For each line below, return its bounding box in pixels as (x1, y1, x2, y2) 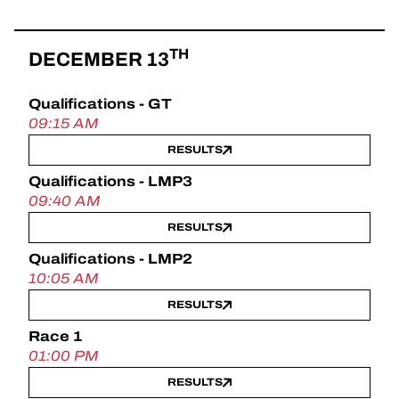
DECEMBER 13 (28, 45, 169, 75)
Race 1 (28, 325, 82, 348)
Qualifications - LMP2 (28, 248, 192, 271)
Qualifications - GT (28, 93, 172, 116)
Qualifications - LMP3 (28, 170, 192, 193)
